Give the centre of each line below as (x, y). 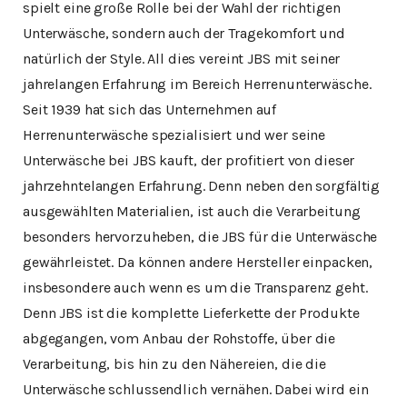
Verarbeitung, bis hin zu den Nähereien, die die (174, 364)
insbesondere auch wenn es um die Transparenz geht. (195, 288)
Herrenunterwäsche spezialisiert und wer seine (174, 135)
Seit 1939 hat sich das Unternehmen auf (150, 109)
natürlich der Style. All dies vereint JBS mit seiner (182, 59)
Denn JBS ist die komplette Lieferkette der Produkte (191, 313)
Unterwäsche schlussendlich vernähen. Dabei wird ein (196, 389)
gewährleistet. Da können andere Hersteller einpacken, (198, 262)
